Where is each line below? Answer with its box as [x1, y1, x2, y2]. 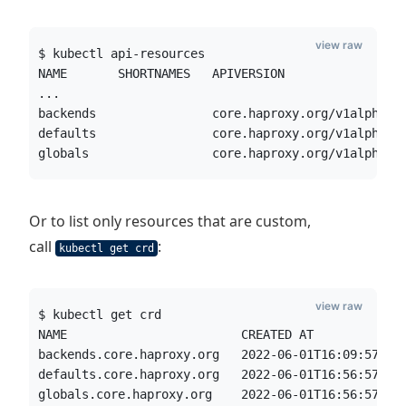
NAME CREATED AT [38, 327, 314, 342]
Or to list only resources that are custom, [29, 211, 311, 231]
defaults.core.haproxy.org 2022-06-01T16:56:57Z [38, 367, 386, 382]
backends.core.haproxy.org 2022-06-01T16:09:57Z [38, 347, 386, 362]
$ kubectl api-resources [38, 46, 205, 61]
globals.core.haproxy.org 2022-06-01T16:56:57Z [38, 387, 386, 401]
